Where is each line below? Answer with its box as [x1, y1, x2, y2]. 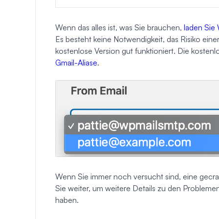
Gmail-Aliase [55, 58, 97, 68]
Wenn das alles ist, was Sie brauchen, [55, 22, 184, 33]
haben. [55, 195, 79, 205]
